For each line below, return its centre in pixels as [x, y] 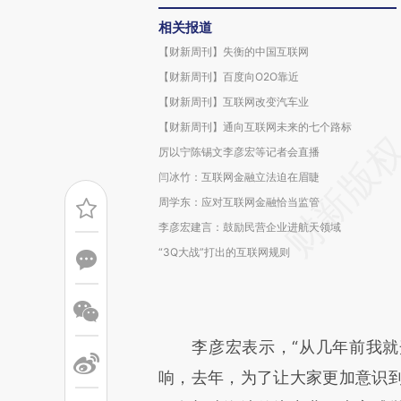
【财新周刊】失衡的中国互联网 [234, 51]
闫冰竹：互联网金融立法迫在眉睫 [239, 177]
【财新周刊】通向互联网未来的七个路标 [255, 127]
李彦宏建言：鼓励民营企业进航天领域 [250, 227]
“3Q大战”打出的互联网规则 [224, 252]
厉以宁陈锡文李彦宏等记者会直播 [239, 152]
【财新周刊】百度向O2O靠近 [229, 77]
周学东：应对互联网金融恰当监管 [239, 202]
